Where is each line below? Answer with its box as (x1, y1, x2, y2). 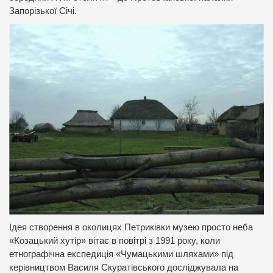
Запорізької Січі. (9, 6, 77, 16)
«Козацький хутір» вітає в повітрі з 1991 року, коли (9, 236, 220, 246)
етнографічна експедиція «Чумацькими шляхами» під (9, 249, 233, 260)
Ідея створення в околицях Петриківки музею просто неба (9, 222, 253, 233)
